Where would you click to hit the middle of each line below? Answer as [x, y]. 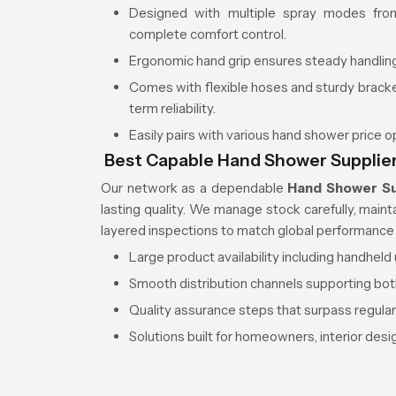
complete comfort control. [208, 34]
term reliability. [172, 108]
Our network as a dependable [194, 188]
